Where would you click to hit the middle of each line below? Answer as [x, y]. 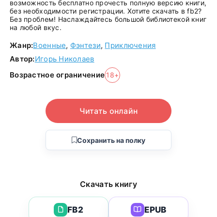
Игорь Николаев [64, 59]
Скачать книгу [108, 184]
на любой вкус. [36, 27]
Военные [50, 45]
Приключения [130, 45]
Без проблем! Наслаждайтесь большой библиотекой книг [108, 19]
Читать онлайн [108, 111]
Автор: [22, 59]
